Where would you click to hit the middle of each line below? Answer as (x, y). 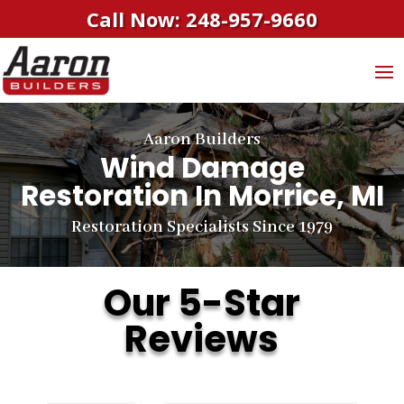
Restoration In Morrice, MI (202, 195)
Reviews (202, 339)
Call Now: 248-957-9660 (202, 19)
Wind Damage (202, 167)
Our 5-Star (202, 303)
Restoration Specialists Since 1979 (202, 227)
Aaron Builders (202, 139)
